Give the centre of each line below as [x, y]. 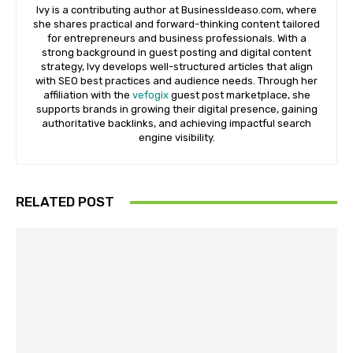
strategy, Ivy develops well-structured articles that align [176, 67]
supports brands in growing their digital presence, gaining [176, 110]
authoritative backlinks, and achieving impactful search [176, 124]
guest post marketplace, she [239, 95]
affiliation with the [87, 95]
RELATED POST [65, 202]
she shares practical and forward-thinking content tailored [176, 24]
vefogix [150, 95]
